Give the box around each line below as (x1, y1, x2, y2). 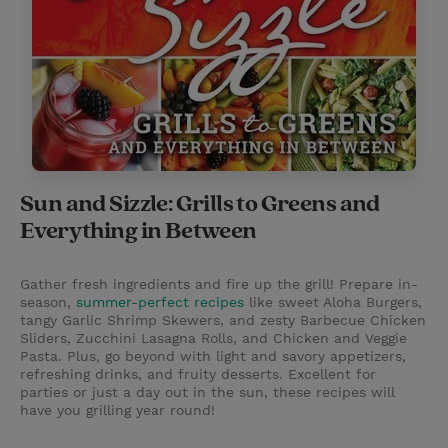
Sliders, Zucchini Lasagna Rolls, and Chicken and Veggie (20, 330, 407, 347)
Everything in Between (20, 216, 257, 247)
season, (20, 294, 76, 311)
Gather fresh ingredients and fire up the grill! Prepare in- (20, 276, 418, 293)
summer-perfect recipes (76, 294, 244, 311)
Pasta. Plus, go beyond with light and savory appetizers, (20, 348, 406, 365)
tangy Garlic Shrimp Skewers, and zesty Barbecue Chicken (20, 312, 426, 329)
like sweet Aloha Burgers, (244, 294, 422, 311)
